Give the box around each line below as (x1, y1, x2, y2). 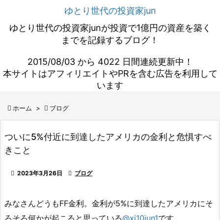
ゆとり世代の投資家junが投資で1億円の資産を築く (9, 23, 211, 33)
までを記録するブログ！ (61, 35, 159, 45)
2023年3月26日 (17, 169, 62, 177)
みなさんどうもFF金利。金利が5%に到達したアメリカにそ (4, 198, 213, 208)
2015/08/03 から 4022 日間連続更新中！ (27, 56, 193, 67)
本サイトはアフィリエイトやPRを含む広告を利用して (2, 68, 218, 79)
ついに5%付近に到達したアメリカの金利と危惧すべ (4, 132, 212, 142)
